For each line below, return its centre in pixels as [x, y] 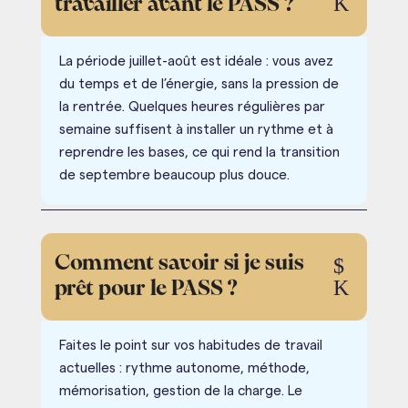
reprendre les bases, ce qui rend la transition [199, 152]
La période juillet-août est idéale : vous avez [196, 61]
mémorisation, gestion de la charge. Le [180, 391]
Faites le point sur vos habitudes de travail [190, 345]
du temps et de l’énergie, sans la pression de [199, 84]
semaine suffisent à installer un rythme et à [196, 129]
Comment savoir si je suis [179, 263]
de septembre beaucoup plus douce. [174, 175]
